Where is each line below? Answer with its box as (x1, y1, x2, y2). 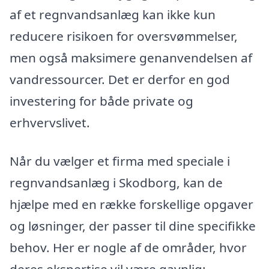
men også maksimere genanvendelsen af (10, 49, 252, 66)
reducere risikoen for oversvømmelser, (10, 27, 238, 44)
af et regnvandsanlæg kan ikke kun (10, 5, 216, 23)
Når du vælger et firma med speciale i (10, 152, 230, 169)
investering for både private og (10, 92, 193, 109)
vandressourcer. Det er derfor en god (10, 70, 230, 88)
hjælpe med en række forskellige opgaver (10, 195, 253, 213)
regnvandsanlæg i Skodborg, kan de (10, 174, 223, 191)
